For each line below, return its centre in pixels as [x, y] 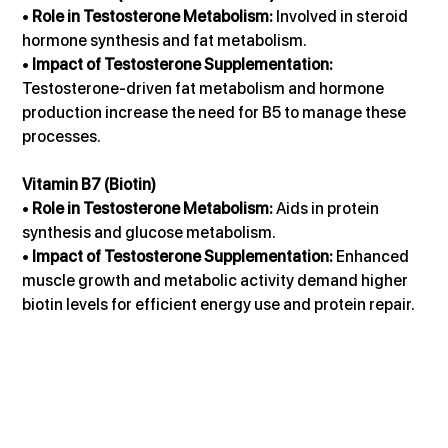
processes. [62, 136]
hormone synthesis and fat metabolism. [165, 40]
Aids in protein [328, 208]
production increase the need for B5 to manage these [216, 112]
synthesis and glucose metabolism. [149, 232]
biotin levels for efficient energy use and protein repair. [219, 304]
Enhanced [373, 256]
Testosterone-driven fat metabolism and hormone [205, 88]
